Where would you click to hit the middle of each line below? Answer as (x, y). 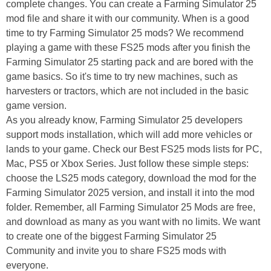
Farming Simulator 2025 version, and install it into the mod (130, 193)
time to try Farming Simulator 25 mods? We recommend (125, 33)
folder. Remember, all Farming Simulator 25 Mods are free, (131, 207)
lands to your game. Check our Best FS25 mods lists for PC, (134, 149)
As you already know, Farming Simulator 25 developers (124, 120)
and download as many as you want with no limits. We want (133, 222)
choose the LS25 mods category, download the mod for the (131, 178)
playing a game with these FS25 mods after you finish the (128, 48)
